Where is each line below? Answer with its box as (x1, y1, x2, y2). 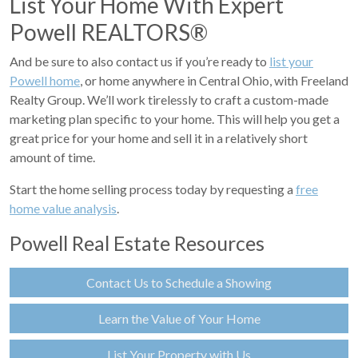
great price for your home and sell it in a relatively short (10, 130, 308, 145)
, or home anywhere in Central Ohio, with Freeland (80, 73, 348, 88)
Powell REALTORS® (10, 18, 208, 46)
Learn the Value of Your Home (97, 311, 261, 326)
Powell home (10, 73, 80, 88)
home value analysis (10, 201, 117, 216)
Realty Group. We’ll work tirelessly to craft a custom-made (10, 92, 328, 107)
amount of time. (10, 149, 95, 165)
